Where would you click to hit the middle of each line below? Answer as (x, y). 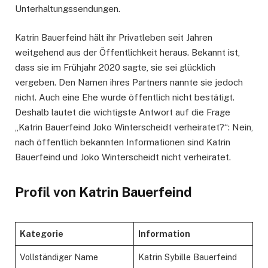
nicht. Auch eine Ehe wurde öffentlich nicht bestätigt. (125, 97)
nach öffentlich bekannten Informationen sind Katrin (123, 142)
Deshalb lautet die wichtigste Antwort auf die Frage (123, 112)
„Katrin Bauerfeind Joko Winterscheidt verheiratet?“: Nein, (134, 127)
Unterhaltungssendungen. (68, 8)
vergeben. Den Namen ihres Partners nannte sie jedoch (129, 82)
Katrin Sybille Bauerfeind (188, 257)
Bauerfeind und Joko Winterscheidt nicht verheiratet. (123, 157)
